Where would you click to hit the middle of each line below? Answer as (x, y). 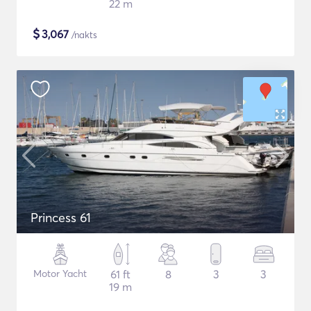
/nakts (83, 35)
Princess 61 (61, 218)
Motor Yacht (60, 274)
